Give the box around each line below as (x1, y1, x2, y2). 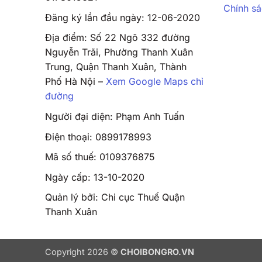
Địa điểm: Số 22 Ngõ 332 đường (45, 32, 190, 44)
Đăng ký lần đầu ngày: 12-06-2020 (45, 11, 200, 23)
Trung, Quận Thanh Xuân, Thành (45, 61, 187, 73)
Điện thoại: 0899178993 (45, 130, 151, 143)
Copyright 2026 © (45, 246, 120, 257)
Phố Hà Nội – (45, 75, 106, 88)
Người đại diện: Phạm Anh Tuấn (45, 111, 184, 123)
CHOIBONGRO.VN (120, 246, 194, 257)
